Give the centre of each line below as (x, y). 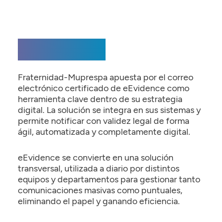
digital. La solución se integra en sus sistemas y (109, 110)
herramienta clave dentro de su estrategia (100, 99)
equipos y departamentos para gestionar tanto (109, 179)
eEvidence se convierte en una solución (95, 157)
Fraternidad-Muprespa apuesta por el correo (105, 77)
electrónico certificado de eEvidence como (103, 88)
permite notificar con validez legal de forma (103, 121)
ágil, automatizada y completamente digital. (104, 132)
